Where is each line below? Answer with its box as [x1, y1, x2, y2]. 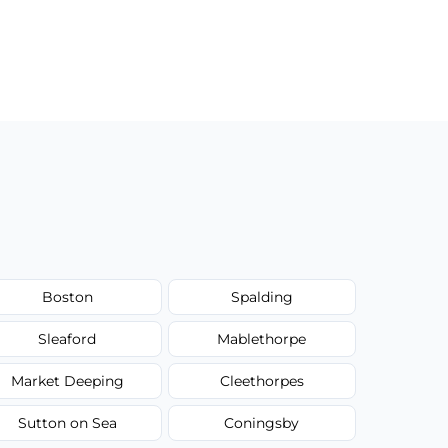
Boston [41, 287, 93, 306]
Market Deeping [10, 371, 124, 390]
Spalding [230, 287, 293, 306]
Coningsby [224, 413, 300, 432]
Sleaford [38, 329, 97, 348]
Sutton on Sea [17, 413, 117, 432]
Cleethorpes [219, 371, 304, 390]
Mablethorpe [217, 329, 307, 348]
